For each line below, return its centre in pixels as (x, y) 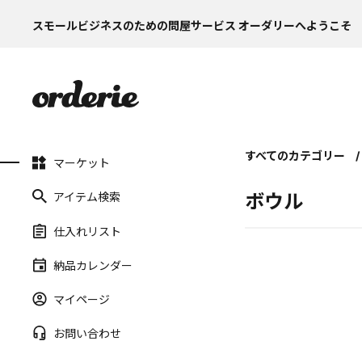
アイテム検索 (87, 197)
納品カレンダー (93, 265)
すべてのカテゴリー (295, 156)
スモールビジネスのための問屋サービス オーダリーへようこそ (192, 25)
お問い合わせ (87, 333)
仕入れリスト (87, 231)
